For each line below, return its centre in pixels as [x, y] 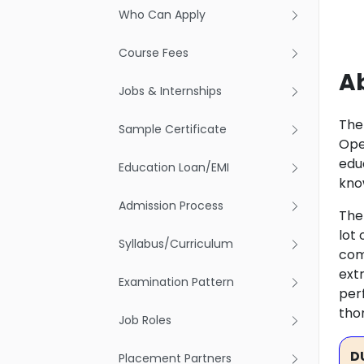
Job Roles [145, 320]
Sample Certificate [173, 129]
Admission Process [171, 206]
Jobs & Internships [170, 91]
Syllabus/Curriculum [176, 244]
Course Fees [154, 53]
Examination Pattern [176, 282]
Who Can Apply [162, 15]
